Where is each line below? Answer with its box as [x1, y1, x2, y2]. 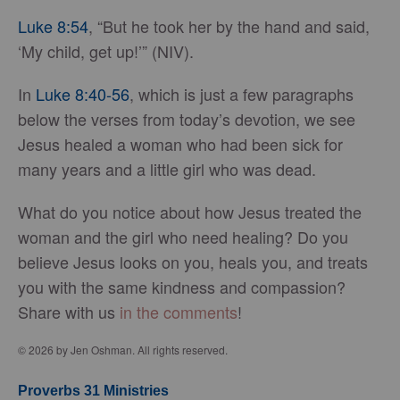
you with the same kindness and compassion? [18, 275, 346, 299]
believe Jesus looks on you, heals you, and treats [18, 250, 368, 274]
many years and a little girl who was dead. [18, 157, 316, 181]
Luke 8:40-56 [36, 82, 129, 106]
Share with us [18, 300, 120, 324]
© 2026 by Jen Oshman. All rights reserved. [18, 342, 228, 358]
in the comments [120, 300, 237, 324]
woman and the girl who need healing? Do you [18, 225, 348, 249]
